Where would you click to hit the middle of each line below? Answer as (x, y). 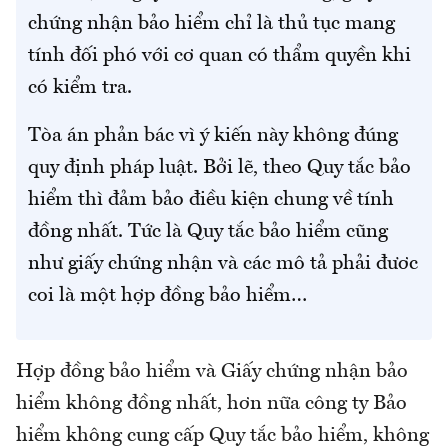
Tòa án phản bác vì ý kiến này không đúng (213, 136)
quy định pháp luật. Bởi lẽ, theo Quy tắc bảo (219, 168)
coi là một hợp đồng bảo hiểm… (167, 296)
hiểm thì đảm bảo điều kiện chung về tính (211, 200)
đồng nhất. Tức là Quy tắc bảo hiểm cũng (208, 232)
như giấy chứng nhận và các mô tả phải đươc (223, 264)
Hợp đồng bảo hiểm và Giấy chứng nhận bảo (212, 372)
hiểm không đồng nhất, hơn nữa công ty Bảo (211, 404)
